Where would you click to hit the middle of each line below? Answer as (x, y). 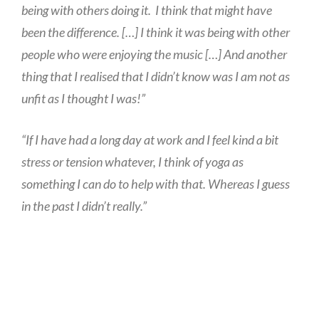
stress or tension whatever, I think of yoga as (132, 162)
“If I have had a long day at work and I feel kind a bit (150, 140)
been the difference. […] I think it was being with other (156, 32)
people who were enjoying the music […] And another (154, 54)
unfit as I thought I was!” (83, 99)
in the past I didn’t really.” (84, 206)
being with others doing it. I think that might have (147, 10)
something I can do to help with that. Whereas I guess (156, 184)
